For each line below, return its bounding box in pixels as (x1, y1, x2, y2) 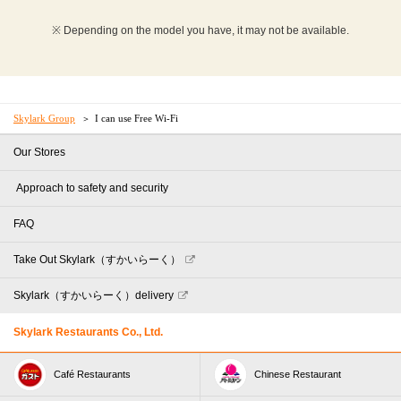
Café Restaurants (54, 368, 131, 380)
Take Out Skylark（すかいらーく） (13, 252, 181, 266)
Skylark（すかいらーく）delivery (13, 288, 174, 302)
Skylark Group (13, 112, 75, 124)
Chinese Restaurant (254, 368, 341, 380)
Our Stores (13, 145, 65, 158)
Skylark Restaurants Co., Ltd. (13, 325, 163, 338)
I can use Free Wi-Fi (95, 112, 178, 124)
